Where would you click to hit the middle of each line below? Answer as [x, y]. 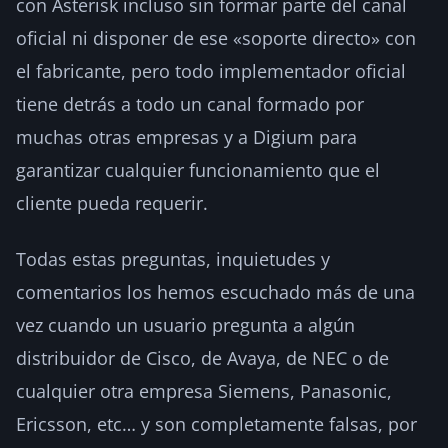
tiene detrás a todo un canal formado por [190, 103]
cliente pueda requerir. [112, 202]
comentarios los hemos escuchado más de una [215, 291]
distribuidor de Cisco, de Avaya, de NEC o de [202, 357]
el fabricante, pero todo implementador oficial [211, 70]
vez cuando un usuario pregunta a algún [185, 324]
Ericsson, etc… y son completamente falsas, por [216, 423]
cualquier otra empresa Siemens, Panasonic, [204, 390]
